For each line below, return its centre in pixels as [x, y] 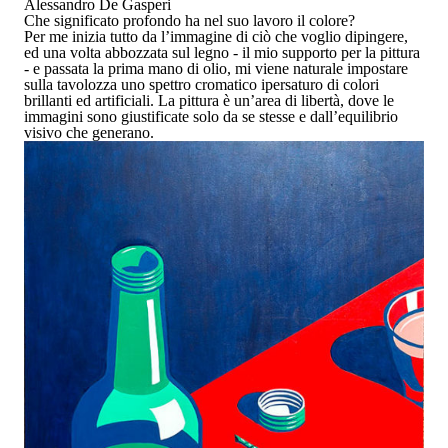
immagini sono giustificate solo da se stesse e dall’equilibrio [211, 116]
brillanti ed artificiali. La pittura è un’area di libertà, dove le [209, 100]
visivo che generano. [89, 132]
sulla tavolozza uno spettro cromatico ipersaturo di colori [201, 84]
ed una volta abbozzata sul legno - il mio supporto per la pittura [222, 52]
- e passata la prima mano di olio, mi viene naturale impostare [216, 68]
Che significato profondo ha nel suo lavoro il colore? [189, 20]
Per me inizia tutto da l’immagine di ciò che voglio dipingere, [216, 36]
